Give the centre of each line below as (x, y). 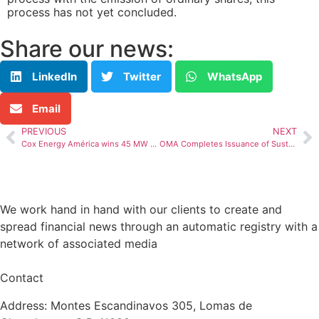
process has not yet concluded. (92, 12)
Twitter (142, 76)
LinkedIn (54, 76)
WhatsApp (235, 76)
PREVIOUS (44, 132)
